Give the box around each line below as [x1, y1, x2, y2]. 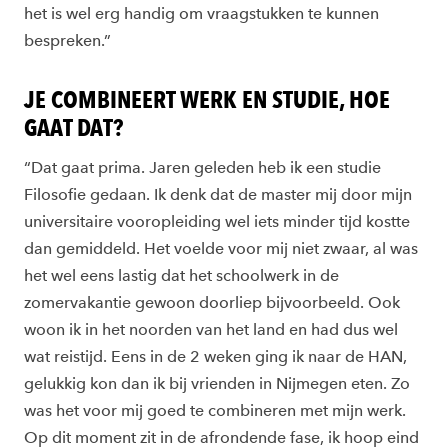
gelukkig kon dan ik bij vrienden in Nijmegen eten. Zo [24, 374, 410, 394]
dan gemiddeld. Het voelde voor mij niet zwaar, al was [24, 239, 418, 259]
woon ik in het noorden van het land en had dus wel [24, 320, 398, 340]
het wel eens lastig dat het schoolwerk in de [24, 266, 339, 286]
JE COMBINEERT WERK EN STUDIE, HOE [24, 85, 390, 115]
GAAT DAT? [24, 113, 123, 143]
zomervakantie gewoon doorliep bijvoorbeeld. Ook [24, 293, 400, 313]
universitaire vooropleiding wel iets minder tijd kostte [24, 212, 410, 232]
